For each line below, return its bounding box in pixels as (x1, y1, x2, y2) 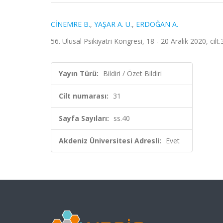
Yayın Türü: (59, 69, 99, 78)
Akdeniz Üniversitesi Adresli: (59, 136, 161, 145)
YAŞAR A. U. (94, 19, 132, 29)
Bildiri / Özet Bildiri (103, 69, 162, 78)
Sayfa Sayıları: (59, 113, 109, 123)
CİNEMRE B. (51, 19, 90, 29)
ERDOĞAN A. (136, 19, 178, 29)
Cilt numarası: (59, 91, 109, 101)
